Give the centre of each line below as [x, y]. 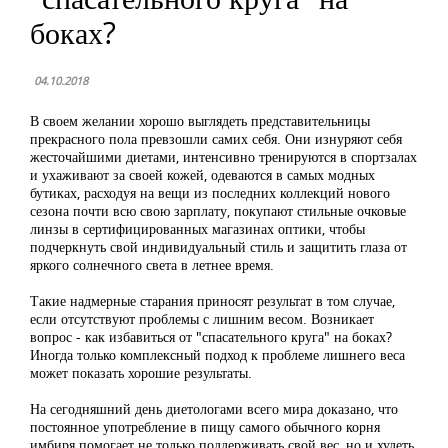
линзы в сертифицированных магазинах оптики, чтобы [197, 228]
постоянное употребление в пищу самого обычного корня [205, 426]
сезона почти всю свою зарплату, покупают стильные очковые [218, 210]
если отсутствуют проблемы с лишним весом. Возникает [202, 318]
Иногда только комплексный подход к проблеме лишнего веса [217, 354]
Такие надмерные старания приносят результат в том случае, [212, 300]
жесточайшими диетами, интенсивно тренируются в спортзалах [223, 156]
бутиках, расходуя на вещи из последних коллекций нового [210, 192]
